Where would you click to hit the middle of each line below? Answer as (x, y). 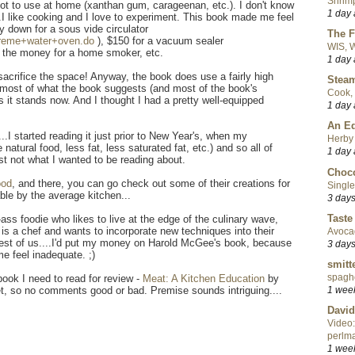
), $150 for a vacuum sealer (159, 41)
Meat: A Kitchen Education (204, 279)
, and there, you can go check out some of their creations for (151, 184)
